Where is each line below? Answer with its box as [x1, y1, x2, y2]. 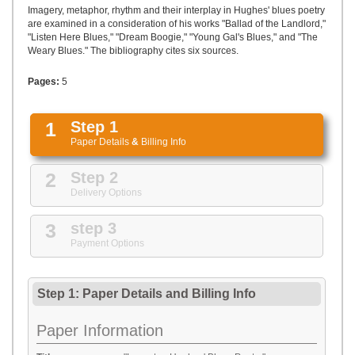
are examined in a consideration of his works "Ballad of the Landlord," [28, 18, 326, 29]
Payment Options [71, 238, 144, 249]
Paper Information [36, 322, 163, 339]
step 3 [71, 219, 116, 237]
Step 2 [71, 169, 118, 186]
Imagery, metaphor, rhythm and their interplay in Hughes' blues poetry [28, 5, 325, 16]
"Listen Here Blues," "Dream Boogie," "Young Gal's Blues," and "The [28, 32, 318, 43]
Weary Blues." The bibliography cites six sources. [28, 45, 239, 56]
